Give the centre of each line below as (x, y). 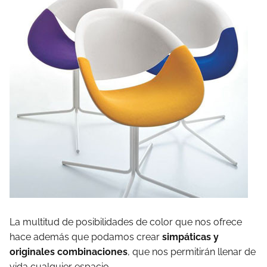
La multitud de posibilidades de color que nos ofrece (127, 222)
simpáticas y (189, 237)
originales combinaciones (69, 252)
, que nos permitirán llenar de (192, 252)
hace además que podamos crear (85, 237)
